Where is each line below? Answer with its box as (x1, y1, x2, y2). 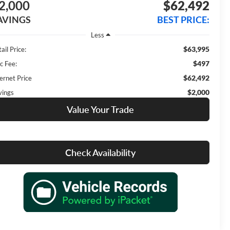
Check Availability (65, 146, 136, 158)
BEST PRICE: (157, 14, 209, 26)
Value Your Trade (67, 103, 134, 115)
